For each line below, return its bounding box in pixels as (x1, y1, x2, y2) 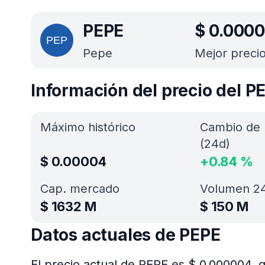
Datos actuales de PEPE (31, 225, 221, 245)
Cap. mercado (40, 182, 119, 196)
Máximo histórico (40, 120, 135, 134)
